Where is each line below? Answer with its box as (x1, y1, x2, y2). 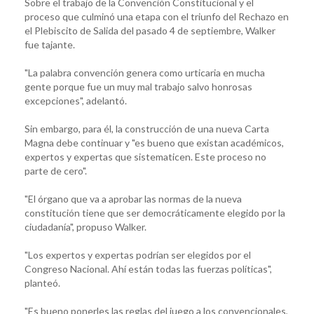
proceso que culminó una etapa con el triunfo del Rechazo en (25, 10, 289, 22)
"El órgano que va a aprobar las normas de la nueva (25, 192, 242, 205)
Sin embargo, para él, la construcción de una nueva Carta (25, 122, 269, 135)
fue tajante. (25, 38, 75, 50)
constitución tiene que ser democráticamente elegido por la (25, 206, 285, 219)
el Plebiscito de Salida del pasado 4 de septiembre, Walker (25, 24, 275, 36)
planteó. (25, 276, 62, 289)
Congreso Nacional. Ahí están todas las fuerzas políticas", (25, 262, 272, 275)
